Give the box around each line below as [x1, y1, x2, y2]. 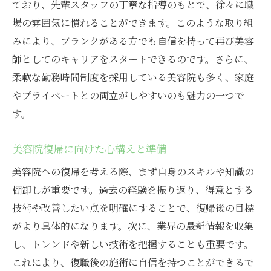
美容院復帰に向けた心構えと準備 [12, 141, 166, 157]
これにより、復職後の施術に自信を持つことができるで [12, 255, 254, 270]
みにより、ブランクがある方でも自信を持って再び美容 [12, 34, 254, 48]
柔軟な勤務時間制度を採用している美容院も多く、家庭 [12, 70, 254, 85]
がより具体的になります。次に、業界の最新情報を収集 [12, 219, 253, 233]
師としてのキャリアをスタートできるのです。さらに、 [12, 52, 253, 67]
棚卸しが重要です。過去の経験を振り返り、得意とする [12, 183, 253, 197]
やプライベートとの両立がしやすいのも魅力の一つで [12, 88, 244, 103]
